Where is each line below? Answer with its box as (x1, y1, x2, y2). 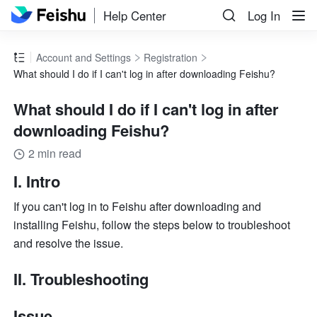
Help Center (103, 6, 167, 24)
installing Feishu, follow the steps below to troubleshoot (13, 217, 291, 234)
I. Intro (13, 170, 61, 193)
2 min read (28, 145, 82, 162)
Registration (144, 50, 198, 65)
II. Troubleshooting (13, 267, 149, 291)
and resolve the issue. (13, 235, 124, 252)
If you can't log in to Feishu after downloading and (13, 198, 262, 215)
